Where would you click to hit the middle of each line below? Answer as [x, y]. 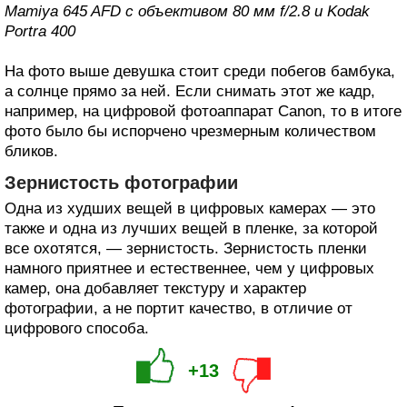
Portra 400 [40, 31]
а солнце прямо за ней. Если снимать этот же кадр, [190, 91]
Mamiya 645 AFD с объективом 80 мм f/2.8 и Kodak [187, 11]
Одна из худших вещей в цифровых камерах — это [190, 208]
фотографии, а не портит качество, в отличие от [179, 308]
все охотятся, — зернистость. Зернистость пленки [186, 248]
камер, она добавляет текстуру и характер [155, 288]
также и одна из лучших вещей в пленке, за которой [191, 228]
